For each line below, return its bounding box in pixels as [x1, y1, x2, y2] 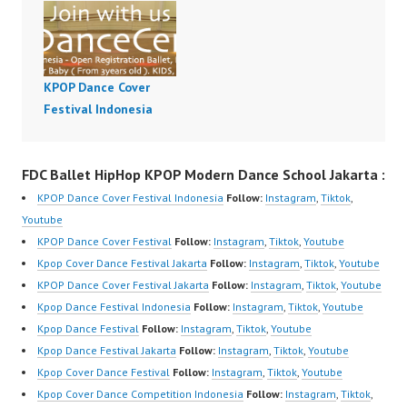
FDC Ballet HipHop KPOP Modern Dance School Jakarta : [22, 165, 385, 184]
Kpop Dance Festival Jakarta [37, 343, 176, 358]
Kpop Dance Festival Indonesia [37, 300, 191, 314]
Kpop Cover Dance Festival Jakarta [37, 256, 207, 271]
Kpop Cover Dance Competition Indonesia [37, 387, 243, 402]
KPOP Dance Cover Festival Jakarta [37, 278, 209, 293]
